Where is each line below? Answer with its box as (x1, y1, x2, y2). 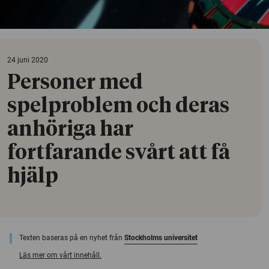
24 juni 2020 (7, 55, 48, 64)
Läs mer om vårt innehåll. (19, 250, 101, 259)
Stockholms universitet (124, 233, 198, 242)
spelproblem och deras (7, 95, 229, 116)
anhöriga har (7, 119, 133, 140)
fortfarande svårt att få (7, 142, 230, 163)
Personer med (7, 72, 143, 93)
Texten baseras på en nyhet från (19, 233, 124, 242)
